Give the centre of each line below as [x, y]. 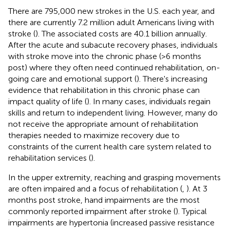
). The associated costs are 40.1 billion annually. [121, 33]
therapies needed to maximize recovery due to [94, 135]
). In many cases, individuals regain [149, 101]
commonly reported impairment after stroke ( [92, 211]
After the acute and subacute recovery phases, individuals [113, 45]
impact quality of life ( [47, 101]
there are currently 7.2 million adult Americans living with [111, 22]
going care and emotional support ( [72, 79]
